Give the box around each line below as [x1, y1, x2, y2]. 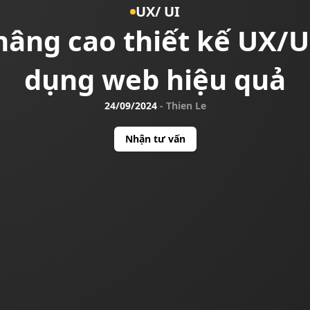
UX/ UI [136, 2, 180, 21]
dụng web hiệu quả [24, 60, 286, 98]
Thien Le [165, 99, 206, 112]
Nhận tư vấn [125, 132, 185, 145]
